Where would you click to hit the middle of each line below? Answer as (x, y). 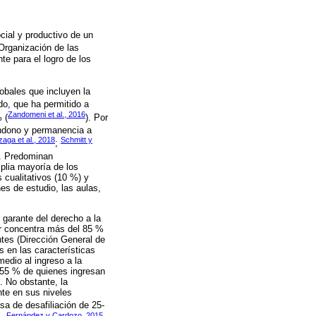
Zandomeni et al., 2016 (47, 114)
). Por (97, 117)
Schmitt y (77, 140)
